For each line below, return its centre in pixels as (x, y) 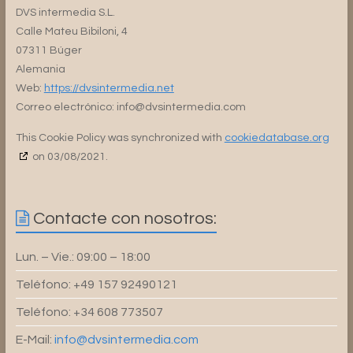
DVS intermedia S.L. (65, 12)
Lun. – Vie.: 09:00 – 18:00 (83, 256)
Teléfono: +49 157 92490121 (96, 284)
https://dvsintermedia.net (109, 88)
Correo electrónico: (66, 107)
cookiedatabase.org (277, 137)
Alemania (40, 69)
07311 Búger (48, 50)
